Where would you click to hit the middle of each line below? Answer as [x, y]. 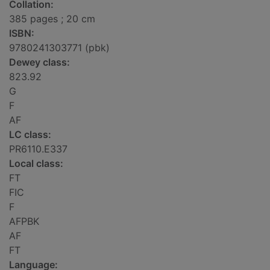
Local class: [36, 164]
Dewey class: [39, 62]
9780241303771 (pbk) [59, 48]
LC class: [30, 135]
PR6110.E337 [38, 149]
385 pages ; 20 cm [52, 19]
